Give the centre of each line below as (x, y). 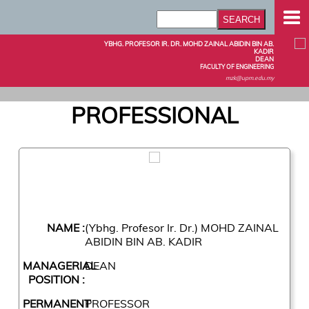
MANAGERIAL (59, 265)
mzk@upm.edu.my (250, 78)
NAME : (66, 227)
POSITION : (56, 279)
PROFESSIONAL (154, 116)
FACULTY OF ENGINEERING (237, 67)
